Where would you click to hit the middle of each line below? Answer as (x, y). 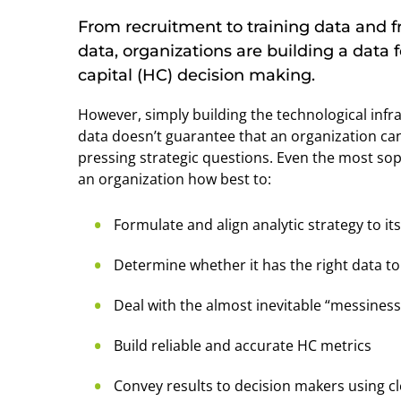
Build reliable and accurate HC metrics (243, 345)
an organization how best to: (175, 179)
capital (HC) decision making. (196, 75)
